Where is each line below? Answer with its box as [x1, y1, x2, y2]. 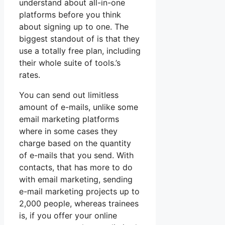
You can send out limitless [19, 90, 119, 100]
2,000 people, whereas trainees [19, 198, 139, 209]
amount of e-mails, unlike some [19, 102, 138, 113]
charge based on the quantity [19, 138, 131, 149]
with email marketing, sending [19, 174, 133, 185]
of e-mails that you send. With [19, 150, 134, 161]
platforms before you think [19, 10, 121, 20]
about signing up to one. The [19, 22, 129, 32]
